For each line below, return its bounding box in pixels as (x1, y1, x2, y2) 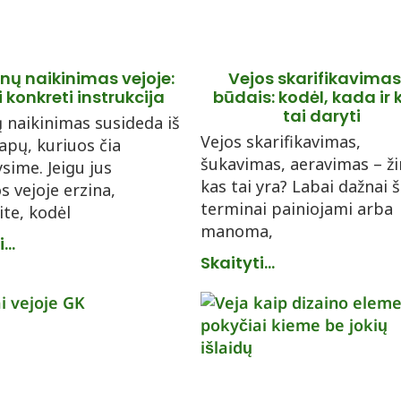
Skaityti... (200, 252, 275, 274)
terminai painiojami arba (200, 198, 393, 219)
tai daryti (282, 105, 361, 127)
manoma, (200, 220, 273, 242)
